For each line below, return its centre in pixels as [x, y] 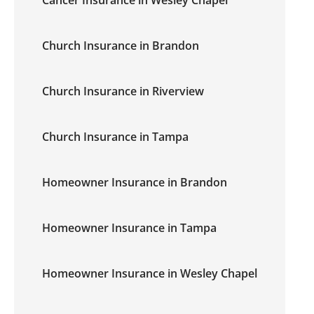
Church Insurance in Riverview [123, 91]
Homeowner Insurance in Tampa [129, 228]
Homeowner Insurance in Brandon [135, 182]
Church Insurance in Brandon [121, 46]
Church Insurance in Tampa [115, 137]
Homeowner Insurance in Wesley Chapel [150, 273]
